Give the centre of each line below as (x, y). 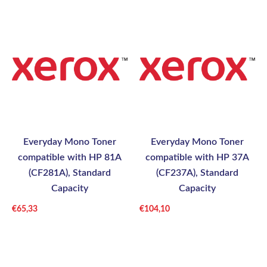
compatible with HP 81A (70, 158)
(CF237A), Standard (197, 173)
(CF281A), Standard (70, 173)
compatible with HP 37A (197, 158)
